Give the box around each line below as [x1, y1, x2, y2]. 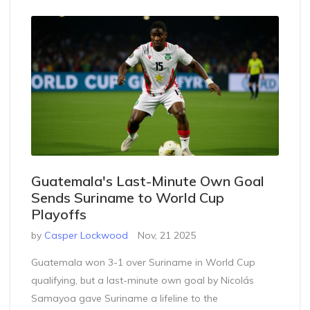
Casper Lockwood [44, 228, 128, 241]
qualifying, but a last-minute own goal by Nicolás [31, 273, 254, 286]
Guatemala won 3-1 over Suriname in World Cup [31, 255, 255, 268]
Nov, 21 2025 [138, 228, 196, 241]
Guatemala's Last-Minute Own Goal [31, 172, 264, 190]
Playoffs [31, 205, 86, 223]
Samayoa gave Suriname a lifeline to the [31, 291, 218, 304]
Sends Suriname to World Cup [31, 188, 224, 206]
